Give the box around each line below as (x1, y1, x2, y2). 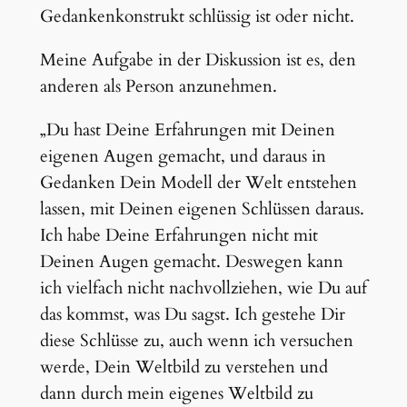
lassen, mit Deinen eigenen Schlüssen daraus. (39, 197, 364, 222)
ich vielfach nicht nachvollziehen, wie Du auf (39, 276, 367, 301)
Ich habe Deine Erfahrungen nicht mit (39, 223, 318, 248)
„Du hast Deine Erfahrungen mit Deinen (39, 118, 335, 143)
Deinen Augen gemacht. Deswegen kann (39, 250, 343, 274)
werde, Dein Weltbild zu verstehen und (39, 355, 328, 380)
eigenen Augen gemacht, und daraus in (39, 144, 326, 169)
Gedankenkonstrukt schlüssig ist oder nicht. (39, 5, 354, 28)
